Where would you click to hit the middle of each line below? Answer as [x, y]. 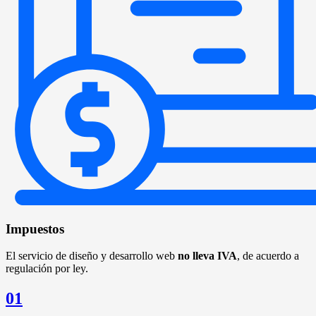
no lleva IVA [207, 256]
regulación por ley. [47, 269]
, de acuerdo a [268, 256]
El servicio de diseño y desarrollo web [92, 256]
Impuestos [35, 229]
